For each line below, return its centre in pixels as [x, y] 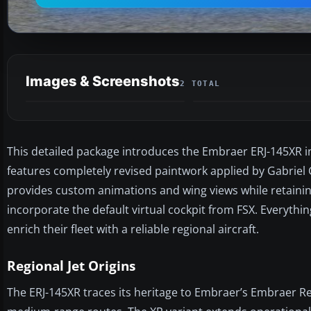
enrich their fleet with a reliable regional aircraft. [133, 229]
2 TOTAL [200, 83]
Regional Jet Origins [71, 266]
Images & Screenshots [103, 81]
